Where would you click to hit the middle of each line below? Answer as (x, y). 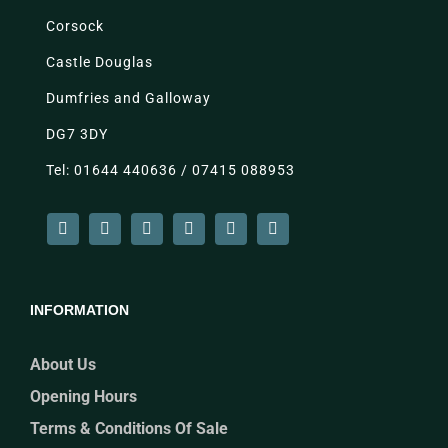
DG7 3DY (76, 134)
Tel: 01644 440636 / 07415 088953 (170, 170)
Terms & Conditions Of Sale (129, 429)
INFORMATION (79, 310)
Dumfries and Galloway (128, 98)
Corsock (74, 26)
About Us (63, 365)
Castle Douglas (99, 62)
